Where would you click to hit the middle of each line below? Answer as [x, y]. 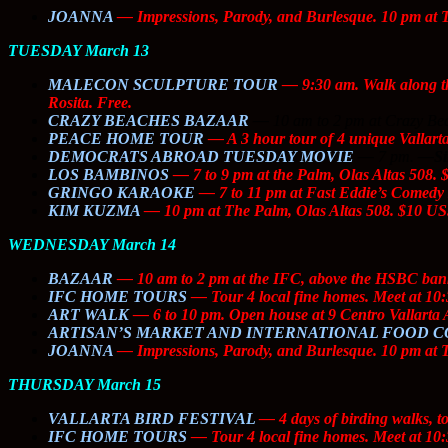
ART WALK [88, 314]
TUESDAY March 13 [78, 50]
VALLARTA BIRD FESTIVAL [151, 418]
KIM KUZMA [94, 210]
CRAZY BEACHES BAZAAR [148, 120]
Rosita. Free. [90, 102]
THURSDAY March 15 [84, 384]
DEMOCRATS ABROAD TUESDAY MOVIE [201, 156]
